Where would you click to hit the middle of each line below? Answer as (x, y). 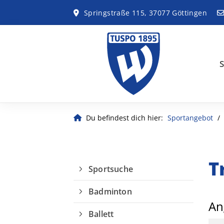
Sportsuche (111, 169)
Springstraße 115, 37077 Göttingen (144, 12)
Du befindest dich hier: (124, 118)
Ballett (101, 214)
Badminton (110, 191)
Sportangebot (190, 118)
